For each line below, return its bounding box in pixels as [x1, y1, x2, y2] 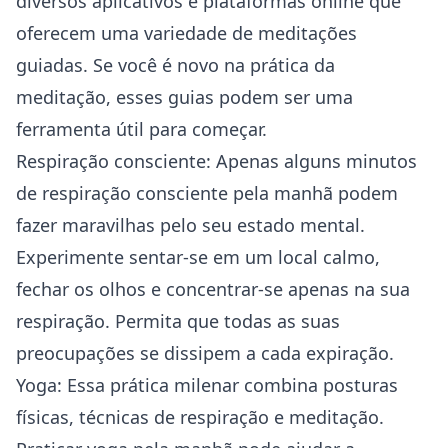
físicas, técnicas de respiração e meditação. [16, 405, 384, 429]
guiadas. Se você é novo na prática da [16, 53, 335, 77]
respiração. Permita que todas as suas [16, 309, 340, 333]
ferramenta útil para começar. [16, 117, 267, 141]
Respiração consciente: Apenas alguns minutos [16, 149, 417, 173]
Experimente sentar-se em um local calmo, [16, 245, 380, 269]
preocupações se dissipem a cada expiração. [16, 341, 394, 365]
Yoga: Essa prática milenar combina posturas [16, 373, 398, 397]
